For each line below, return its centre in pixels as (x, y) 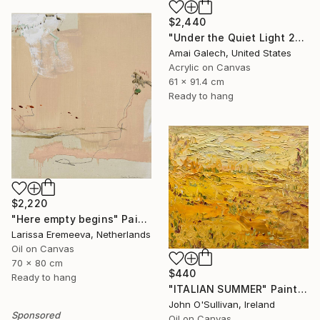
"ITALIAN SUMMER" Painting (302, 289)
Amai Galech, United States (230, 52)
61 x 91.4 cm (196, 81)
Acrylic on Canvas (210, 67)
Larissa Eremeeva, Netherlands (81, 234)
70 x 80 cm (37, 262)
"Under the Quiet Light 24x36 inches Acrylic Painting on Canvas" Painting (299, 37)
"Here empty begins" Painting (142, 219)
